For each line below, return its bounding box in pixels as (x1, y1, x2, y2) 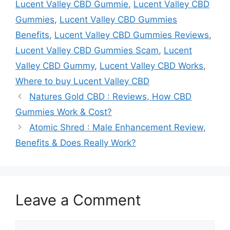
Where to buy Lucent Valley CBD (15, 76, 149, 86)
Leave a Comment (15, 191, 141, 209)
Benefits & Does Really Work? (15, 138, 136, 148)
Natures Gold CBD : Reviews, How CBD (29, 91, 192, 102)
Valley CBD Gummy (15, 61, 94, 71)
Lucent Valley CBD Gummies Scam (15, 45, 159, 55)
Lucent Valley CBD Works (100, 61, 203, 71)
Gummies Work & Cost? (15, 107, 112, 117)
